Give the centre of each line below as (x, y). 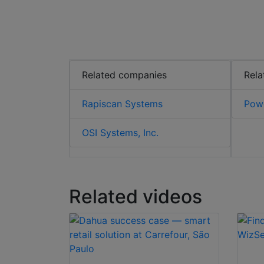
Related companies (124, 75)
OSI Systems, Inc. (120, 133)
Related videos (136, 197)
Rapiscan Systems (122, 104)
